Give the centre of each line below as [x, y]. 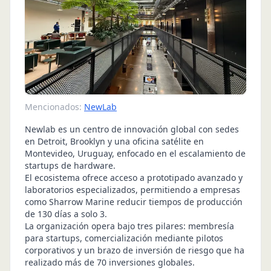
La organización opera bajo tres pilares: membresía [129, 226]
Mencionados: [53, 106]
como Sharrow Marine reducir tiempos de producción [134, 201]
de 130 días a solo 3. [66, 214]
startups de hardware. [70, 165]
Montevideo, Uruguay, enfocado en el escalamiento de [135, 153]
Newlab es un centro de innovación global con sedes [132, 129]
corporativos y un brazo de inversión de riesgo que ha [135, 250]
